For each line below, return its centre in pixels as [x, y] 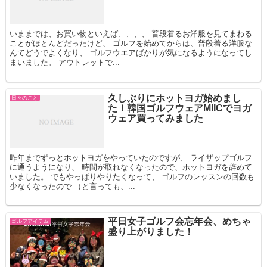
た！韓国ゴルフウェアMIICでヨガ [179, 108]
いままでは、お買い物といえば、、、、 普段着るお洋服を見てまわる [131, 33]
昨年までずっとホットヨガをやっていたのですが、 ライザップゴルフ [131, 157]
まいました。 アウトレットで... [65, 62]
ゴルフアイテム [30, 221]
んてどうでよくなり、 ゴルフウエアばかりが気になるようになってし [131, 52]
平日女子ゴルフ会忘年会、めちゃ [179, 222]
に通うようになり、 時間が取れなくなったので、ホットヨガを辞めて [131, 167]
